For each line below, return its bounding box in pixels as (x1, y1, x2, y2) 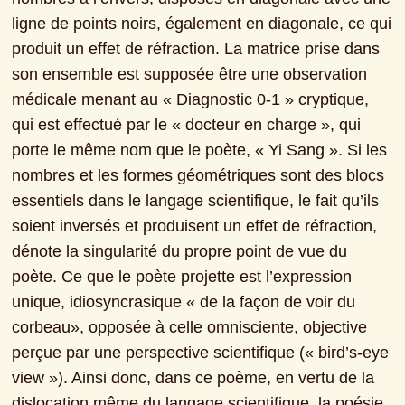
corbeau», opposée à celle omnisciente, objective (12, 318, 368, 337)
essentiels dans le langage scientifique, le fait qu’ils (12, 192, 380, 211)
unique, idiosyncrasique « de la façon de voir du (12, 293, 356, 312)
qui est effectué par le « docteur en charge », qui (12, 116, 362, 135)
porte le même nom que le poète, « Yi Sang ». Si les (12, 141, 388, 160)
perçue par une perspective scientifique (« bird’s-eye (12, 344, 390, 363)
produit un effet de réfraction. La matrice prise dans (12, 40, 381, 59)
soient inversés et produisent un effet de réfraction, (12, 217, 378, 236)
